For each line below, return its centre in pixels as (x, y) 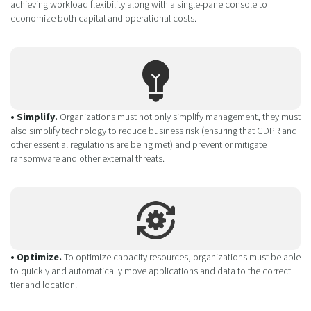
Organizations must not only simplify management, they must (179, 116)
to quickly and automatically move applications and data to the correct (151, 270)
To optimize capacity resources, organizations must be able (182, 257)
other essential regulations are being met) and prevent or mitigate (138, 144)
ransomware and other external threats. (87, 158)
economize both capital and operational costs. (103, 18)
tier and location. (44, 284)
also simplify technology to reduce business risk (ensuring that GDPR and (154, 130)
